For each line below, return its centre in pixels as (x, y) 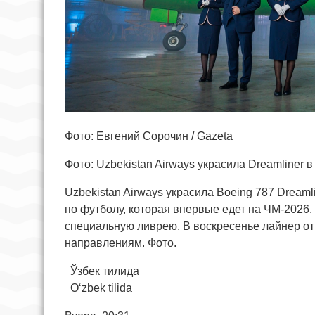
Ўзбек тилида (102, 271)
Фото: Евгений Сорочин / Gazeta (149, 136)
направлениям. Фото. (121, 243)
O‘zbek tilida (98, 288)
